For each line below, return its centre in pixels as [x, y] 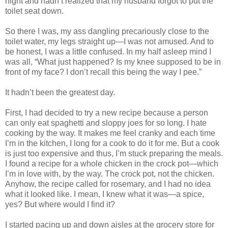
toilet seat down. [34, 11]
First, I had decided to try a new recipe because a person [107, 113]
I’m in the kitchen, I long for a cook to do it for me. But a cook [112, 144]
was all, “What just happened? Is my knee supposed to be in [113, 62]
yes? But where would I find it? [60, 205]
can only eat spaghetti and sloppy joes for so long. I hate [106, 123]
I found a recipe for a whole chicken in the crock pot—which [112, 164]
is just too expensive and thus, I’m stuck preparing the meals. [114, 154]
